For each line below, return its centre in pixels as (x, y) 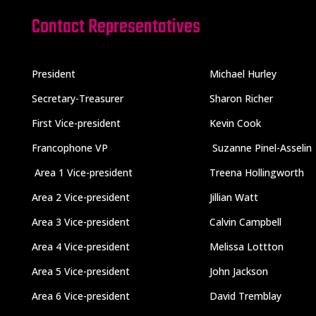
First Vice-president (76, 123)
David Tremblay (245, 296)
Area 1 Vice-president (82, 172)
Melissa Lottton (246, 246)
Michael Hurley (243, 73)
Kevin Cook (235, 123)
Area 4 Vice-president (80, 246)
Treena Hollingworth (256, 172)
